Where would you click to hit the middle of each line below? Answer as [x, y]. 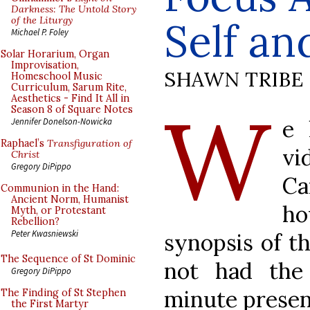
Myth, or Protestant [58, 210]
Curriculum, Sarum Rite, [69, 87]
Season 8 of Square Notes [72, 109]
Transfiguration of [90, 143]
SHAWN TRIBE [234, 79]
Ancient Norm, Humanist [70, 199]
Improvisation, [45, 65]
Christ [25, 154]
